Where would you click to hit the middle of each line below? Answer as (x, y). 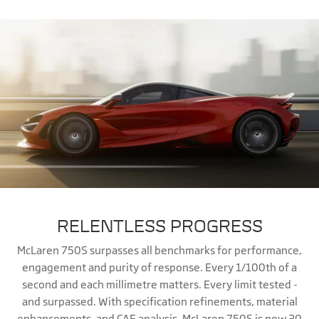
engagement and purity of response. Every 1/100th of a (159, 267)
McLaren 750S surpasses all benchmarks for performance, (159, 250)
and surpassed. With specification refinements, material (159, 301)
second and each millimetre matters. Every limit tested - (159, 284)
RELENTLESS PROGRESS (159, 225)
